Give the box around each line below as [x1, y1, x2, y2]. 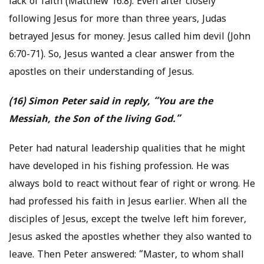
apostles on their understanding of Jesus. [9, 67, 194, 79]
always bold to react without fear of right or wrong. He [9, 179, 255, 191]
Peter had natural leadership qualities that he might [9, 143, 245, 156]
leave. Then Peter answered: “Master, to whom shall [9, 249, 244, 262]
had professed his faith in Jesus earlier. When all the [9, 196, 247, 209]
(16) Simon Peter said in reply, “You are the [9, 96, 213, 108]
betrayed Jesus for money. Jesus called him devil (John [9, 31, 250, 44]
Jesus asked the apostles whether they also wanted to [9, 232, 252, 244]
